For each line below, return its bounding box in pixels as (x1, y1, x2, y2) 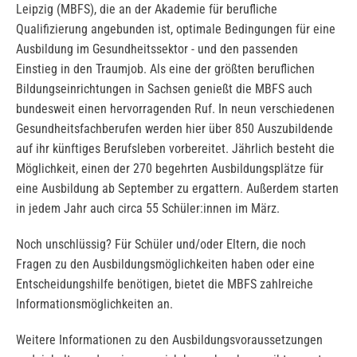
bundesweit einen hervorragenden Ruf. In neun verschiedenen (16, 100, 335, 116)
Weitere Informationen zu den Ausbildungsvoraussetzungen (16, 331, 323, 347)
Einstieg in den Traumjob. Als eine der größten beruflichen (16, 61, 315, 76)
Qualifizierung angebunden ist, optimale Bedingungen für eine (16, 21, 335, 37)
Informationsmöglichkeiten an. (16, 296, 173, 312)
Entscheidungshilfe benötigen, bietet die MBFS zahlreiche (16, 276, 313, 292)
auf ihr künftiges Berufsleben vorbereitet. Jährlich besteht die (16, 140, 335, 156)
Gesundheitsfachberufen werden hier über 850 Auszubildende (16, 120, 333, 136)
